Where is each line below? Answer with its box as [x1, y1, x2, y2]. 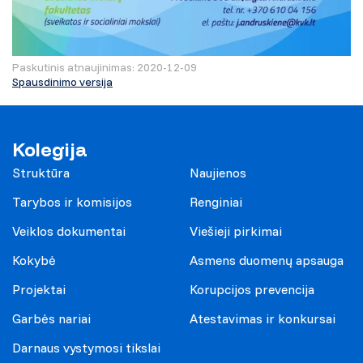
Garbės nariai [12, 310, 91, 327]
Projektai [12, 281, 66, 298]
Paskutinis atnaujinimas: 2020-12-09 [12, 60, 197, 75]
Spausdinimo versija [12, 75, 113, 90]
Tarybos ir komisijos [12, 194, 132, 211]
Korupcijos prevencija [190, 281, 314, 298]
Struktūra [12, 164, 70, 181]
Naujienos [190, 164, 246, 181]
